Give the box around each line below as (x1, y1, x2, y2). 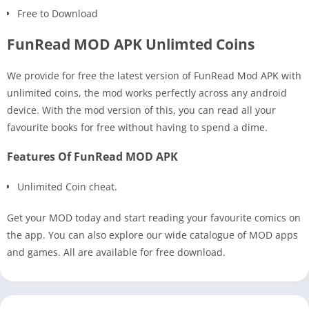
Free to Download (17, 6, 98, 20)
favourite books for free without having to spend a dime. (7, 120, 268, 134)
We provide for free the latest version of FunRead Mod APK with (7, 68, 301, 82)
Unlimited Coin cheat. (17, 179, 117, 193)
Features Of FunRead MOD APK (7, 148, 178, 164)
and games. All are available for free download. (7, 245, 226, 259)
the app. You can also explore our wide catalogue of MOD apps (7, 228, 298, 241)
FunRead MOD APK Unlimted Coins (7, 34, 255, 54)
